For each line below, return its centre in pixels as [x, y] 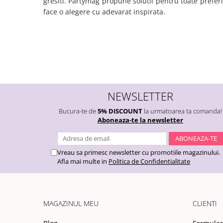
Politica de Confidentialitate [149, 162]
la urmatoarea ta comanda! [182, 111]
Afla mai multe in [83, 162]
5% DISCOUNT [120, 111]
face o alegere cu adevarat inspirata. [105, 12]
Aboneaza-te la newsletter [140, 120]
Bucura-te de [78, 111]
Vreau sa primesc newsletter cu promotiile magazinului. [139, 153]
